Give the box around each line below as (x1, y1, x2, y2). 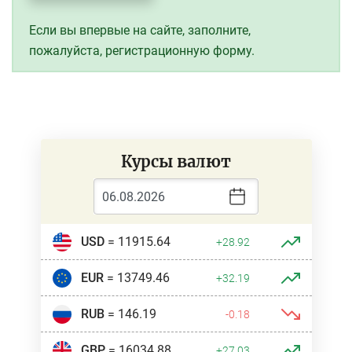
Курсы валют (121, 152, 231, 172)
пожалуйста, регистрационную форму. (29, 43, 255, 59)
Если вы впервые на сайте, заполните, (29, 23, 251, 38)
